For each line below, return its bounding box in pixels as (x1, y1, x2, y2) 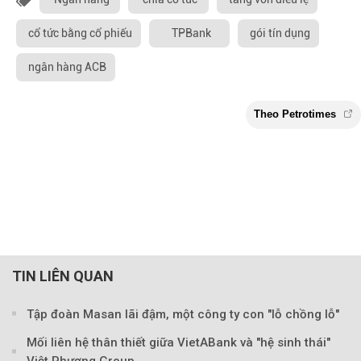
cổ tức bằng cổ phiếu (28, 27, 132, 39)
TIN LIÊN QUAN (12, 267, 114, 284)
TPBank (171, 27, 211, 39)
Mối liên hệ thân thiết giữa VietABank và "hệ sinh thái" (27, 334, 330, 350)
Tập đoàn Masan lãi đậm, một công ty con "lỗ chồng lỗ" (27, 306, 339, 322)
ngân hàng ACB (28, 60, 106, 73)
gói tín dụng (250, 27, 310, 39)
